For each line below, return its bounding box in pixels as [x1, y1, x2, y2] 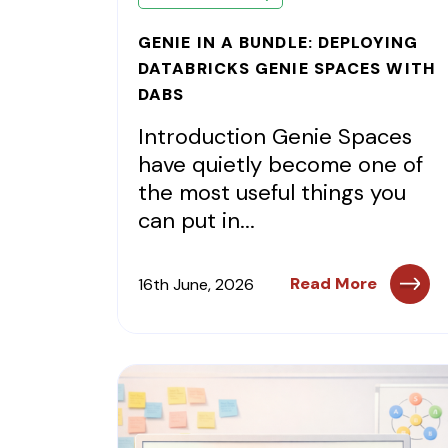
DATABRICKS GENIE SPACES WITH [138, 58, 436, 79]
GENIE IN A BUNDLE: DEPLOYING [138, 32, 418, 53]
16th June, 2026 [138, 273, 254, 295]
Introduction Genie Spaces [138, 122, 412, 151]
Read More [289, 273, 377, 294]
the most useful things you [138, 178, 406, 207]
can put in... [138, 206, 255, 235]
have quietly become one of [138, 150, 423, 179]
